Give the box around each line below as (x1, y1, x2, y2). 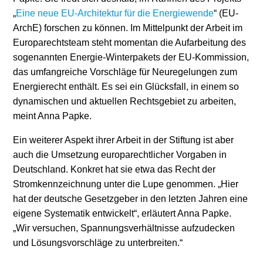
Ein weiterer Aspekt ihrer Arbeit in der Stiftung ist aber (13, 135, 234, 145)
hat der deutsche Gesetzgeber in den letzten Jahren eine (13, 194, 248, 204)
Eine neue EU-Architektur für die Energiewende (16, 8, 214, 18)
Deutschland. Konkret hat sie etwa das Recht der (13, 164, 215, 174)
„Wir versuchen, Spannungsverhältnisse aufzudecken (13, 223, 235, 233)
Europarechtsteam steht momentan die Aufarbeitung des (13, 38, 246, 48)
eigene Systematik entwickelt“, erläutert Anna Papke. (13, 208, 231, 218)
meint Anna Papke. (13, 111, 92, 121)
